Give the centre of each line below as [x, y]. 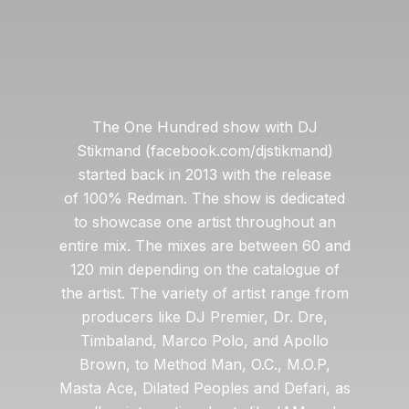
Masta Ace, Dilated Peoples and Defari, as [204, 388]
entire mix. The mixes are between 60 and [204, 246]
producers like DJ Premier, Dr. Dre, [204, 317]
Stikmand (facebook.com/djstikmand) [204, 151]
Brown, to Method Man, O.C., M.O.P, [204, 364]
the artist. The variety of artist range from [204, 293]
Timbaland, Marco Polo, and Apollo [204, 341]
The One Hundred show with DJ [204, 127]
